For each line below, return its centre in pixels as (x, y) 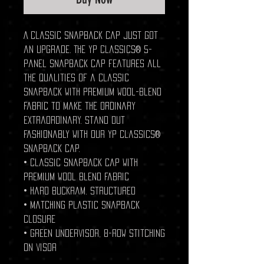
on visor (40, 247)
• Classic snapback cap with (81, 162)
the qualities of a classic (76, 77)
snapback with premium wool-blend (93, 91)
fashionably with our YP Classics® (92, 134)
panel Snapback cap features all (92, 63)
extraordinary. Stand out (74, 120)
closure (39, 219)
